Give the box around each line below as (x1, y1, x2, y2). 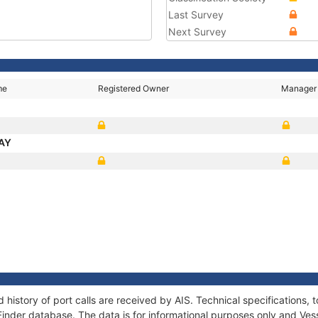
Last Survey (168, 9, 224, 21)
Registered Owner (98, 83, 170, 94)
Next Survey (168, 26, 226, 38)
